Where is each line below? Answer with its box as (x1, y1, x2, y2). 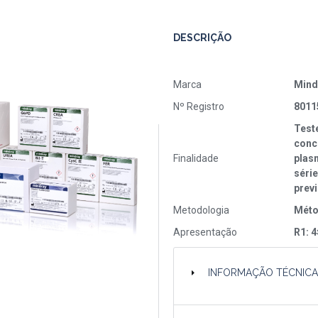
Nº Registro (173, 101, 224, 112)
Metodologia (173, 204, 229, 216)
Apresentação (173, 226, 237, 238)
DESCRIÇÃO (173, 32, 231, 43)
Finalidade (173, 153, 219, 164)
